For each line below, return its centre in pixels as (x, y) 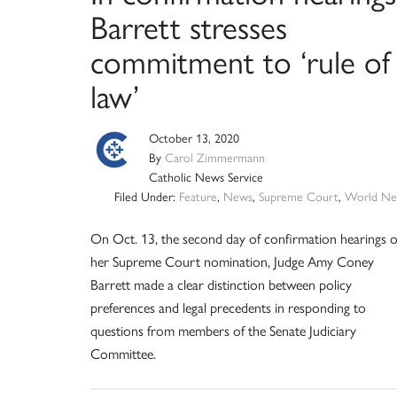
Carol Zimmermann (215, 156)
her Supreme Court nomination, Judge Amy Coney (232, 261)
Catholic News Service (206, 176)
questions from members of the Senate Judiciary (223, 330)
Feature (198, 195)
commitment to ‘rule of (240, 60)
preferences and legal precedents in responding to (228, 307)
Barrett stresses (189, 25)
